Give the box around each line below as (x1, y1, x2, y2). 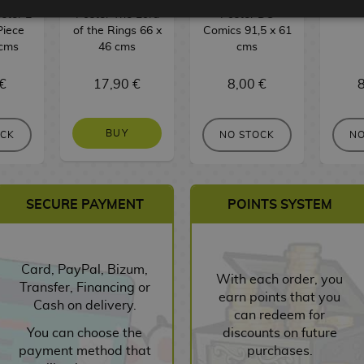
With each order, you (216, 272, 343, 286)
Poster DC (220, 7, 274, 20)
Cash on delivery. (32, 298, 136, 312)
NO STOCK (219, 129, 275, 140)
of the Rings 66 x (72, 24, 162, 37)
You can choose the (27, 326, 142, 340)
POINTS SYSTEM (227, 197, 332, 211)
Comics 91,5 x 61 (202, 24, 292, 37)
